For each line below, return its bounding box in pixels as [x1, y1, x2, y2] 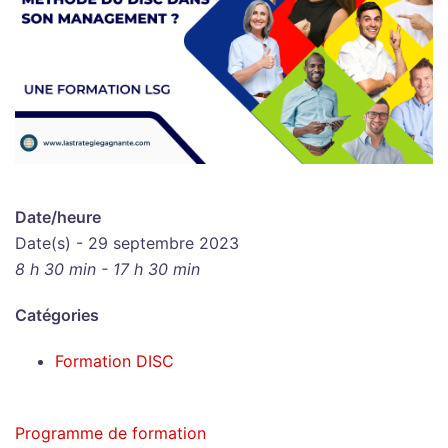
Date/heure [15, 207, 101, 228]
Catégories [15, 305, 99, 326]
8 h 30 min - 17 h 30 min [15, 259, 200, 280]
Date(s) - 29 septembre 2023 [15, 233, 239, 254]
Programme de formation [15, 423, 211, 444]
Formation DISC [55, 351, 174, 372]
